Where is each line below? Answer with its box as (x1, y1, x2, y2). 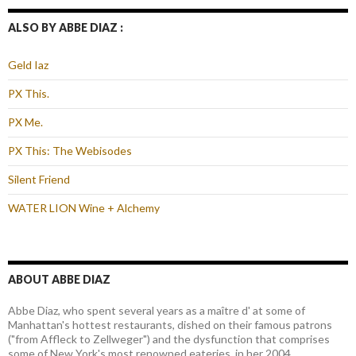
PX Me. (8, 115, 43, 130)
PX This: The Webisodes (8, 144, 132, 158)
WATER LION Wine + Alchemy (8, 201, 160, 215)
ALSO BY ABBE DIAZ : (8, 21, 123, 35)
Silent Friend (8, 172, 70, 187)
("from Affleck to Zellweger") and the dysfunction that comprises (8, 332, 330, 346)
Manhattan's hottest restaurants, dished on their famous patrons (8, 318, 332, 332)
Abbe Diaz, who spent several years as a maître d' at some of (8, 304, 305, 318)
